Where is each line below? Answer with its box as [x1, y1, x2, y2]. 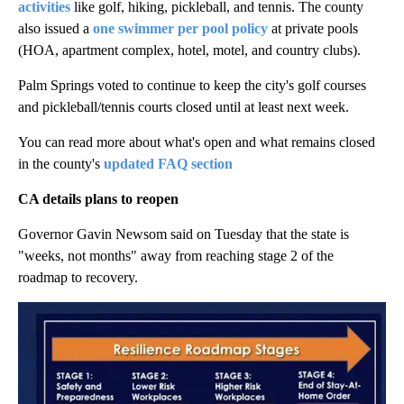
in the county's [18, 156, 104, 172]
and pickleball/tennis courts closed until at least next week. [18, 99, 349, 115]
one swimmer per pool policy [93, 21, 268, 37]
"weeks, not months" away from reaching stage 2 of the [18, 248, 334, 264]
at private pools [268, 21, 358, 37]
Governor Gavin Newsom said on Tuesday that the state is [18, 226, 349, 243]
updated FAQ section [104, 156, 233, 172]
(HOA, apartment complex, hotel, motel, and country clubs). [18, 42, 361, 59]
